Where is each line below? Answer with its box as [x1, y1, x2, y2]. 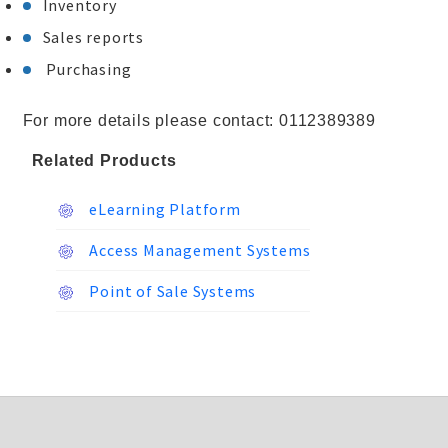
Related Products [31, 152, 177, 169]
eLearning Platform [85, 199, 241, 219]
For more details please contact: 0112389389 [22, 112, 376, 129]
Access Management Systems [85, 240, 311, 261]
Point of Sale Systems [85, 281, 257, 302]
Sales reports [42, 27, 144, 47]
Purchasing [42, 59, 132, 79]
